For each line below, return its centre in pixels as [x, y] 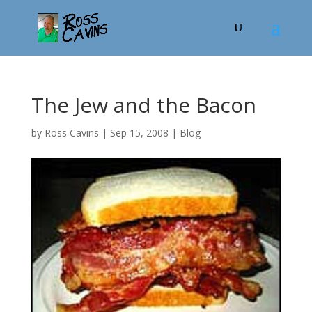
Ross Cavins [71, 133]
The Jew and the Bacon [143, 105]
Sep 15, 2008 [139, 133]
